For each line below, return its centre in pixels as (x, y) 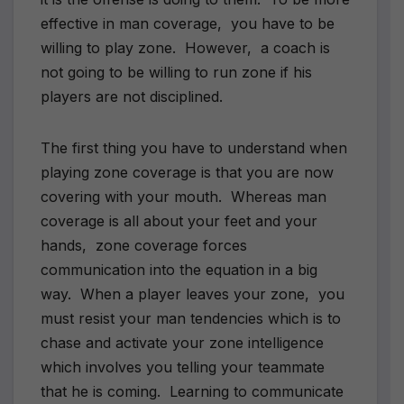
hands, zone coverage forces (144, 245)
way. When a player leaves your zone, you (193, 294)
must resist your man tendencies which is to (191, 318)
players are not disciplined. (132, 96)
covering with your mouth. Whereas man (184, 196)
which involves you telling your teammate (183, 367)
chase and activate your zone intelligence (182, 342)
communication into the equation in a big (179, 269)
